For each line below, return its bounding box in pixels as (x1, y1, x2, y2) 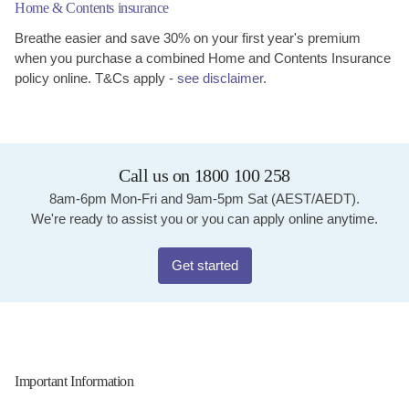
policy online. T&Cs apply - (15, 70, 177, 86)
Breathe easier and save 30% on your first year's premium (15, 30, 361, 46)
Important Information (15, 373, 134, 389)
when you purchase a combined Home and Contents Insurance (15, 50, 391, 66)
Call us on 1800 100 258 (119, 165, 290, 185)
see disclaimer (177, 70, 263, 86)
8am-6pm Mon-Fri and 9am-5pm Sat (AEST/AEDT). (49, 191, 360, 206)
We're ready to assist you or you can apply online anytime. (31, 211, 378, 226)
